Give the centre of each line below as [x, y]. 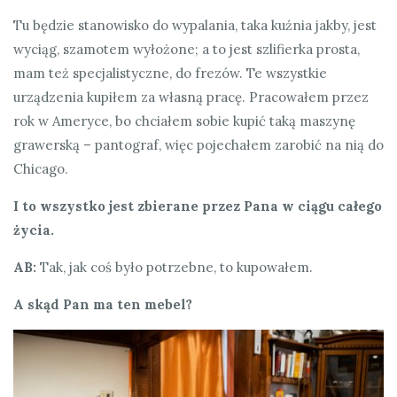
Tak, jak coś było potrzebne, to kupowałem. [175, 268]
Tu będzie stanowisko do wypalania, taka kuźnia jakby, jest [195, 26]
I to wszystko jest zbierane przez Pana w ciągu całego [198, 206]
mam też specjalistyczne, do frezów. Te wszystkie [170, 74]
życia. [34, 230]
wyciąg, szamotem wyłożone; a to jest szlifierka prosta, [187, 50]
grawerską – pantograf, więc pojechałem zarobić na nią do [198, 145]
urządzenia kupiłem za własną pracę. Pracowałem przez [191, 97]
